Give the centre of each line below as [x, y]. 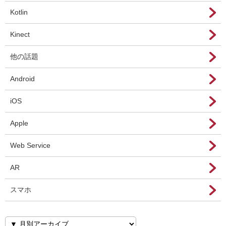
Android [22, 79]
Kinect [20, 34]
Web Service [30, 145]
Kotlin [19, 12]
